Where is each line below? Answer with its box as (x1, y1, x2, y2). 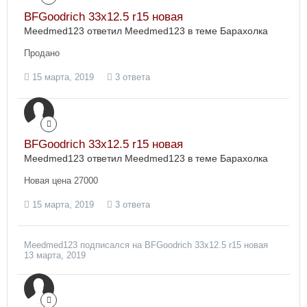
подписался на (77, 240, 145, 250)
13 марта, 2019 (24, 250, 86, 260)
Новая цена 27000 (24, 175, 98, 186)
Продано (24, 48, 60, 58)
